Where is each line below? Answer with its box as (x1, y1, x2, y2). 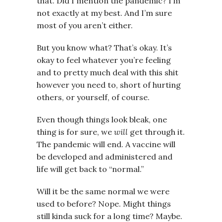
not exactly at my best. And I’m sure (37, 7, 172, 18)
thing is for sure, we (37, 126, 114, 137)
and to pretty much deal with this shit (37, 67, 178, 77)
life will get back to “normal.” (37, 164, 144, 174)
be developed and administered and (37, 151, 172, 162)
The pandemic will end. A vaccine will (37, 139, 175, 149)
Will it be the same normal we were (37, 186, 169, 196)
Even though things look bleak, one (37, 114, 167, 124)
